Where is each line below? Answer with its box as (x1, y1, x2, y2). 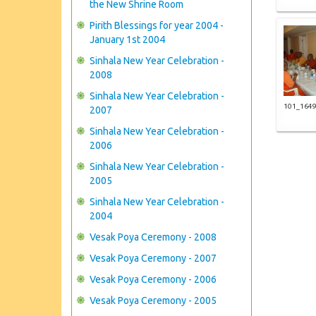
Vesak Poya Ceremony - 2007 (90, 253, 217, 264)
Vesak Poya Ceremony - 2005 (90, 295, 217, 306)
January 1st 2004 (90, 34, 165, 45)
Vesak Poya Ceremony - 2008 (90, 231, 217, 243)
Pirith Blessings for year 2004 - (90, 20, 224, 31)
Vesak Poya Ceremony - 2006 (90, 274, 217, 285)
